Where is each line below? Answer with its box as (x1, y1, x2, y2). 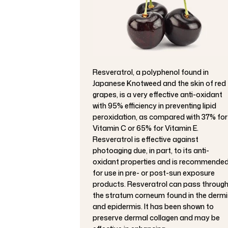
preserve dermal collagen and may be (93, 212, 220, 222)
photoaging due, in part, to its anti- (93, 145, 209, 155)
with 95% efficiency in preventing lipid (93, 100, 216, 110)
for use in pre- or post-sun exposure (93, 167, 215, 178)
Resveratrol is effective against (93, 134, 198, 144)
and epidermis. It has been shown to (93, 201, 214, 211)
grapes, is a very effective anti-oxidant (93, 89, 222, 99)
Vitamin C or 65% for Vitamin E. (93, 123, 198, 133)
